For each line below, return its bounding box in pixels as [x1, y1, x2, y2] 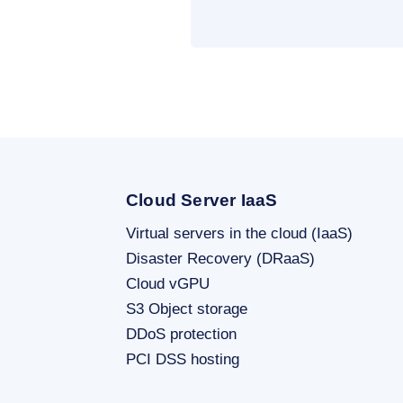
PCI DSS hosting [126, 350, 239, 368]
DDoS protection [126, 325, 237, 343]
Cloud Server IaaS [126, 190, 278, 210]
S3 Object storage [126, 300, 247, 318]
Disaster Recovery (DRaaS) [126, 249, 315, 267]
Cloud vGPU [126, 274, 210, 292]
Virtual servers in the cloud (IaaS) [126, 224, 353, 242]
